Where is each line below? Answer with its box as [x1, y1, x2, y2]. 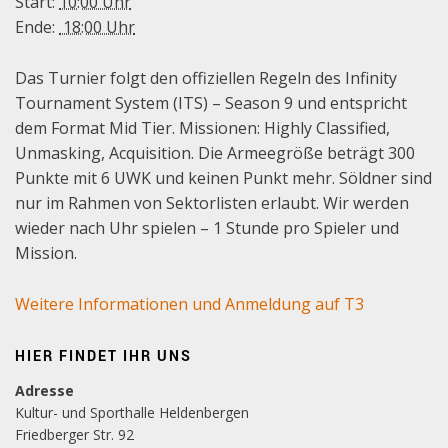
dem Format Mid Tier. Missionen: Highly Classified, [15, 117, 390, 140]
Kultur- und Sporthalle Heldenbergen [15, 403, 249, 423]
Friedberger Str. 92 [15, 425, 134, 445]
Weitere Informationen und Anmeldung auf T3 [15, 293, 364, 316]
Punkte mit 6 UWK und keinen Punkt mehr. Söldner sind [15, 167, 432, 190]
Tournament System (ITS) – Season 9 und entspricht [15, 92, 407, 115]
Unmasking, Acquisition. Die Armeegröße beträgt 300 [15, 142, 415, 165]
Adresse [15, 381, 74, 401]
